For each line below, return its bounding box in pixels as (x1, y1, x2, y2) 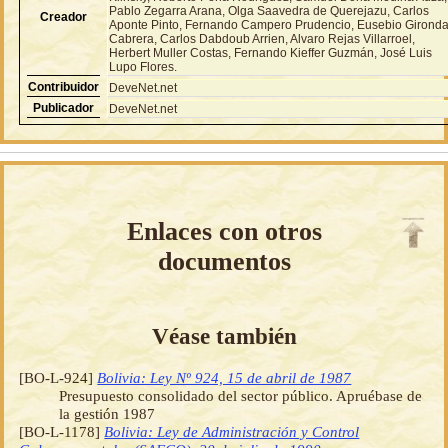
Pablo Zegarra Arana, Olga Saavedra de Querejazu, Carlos (109, 3, 430, 18)
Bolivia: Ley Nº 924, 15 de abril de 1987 (97, 368, 352, 386)
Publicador (33, 100, 95, 115)
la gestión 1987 (59, 404, 156, 422)
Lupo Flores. (109, 59, 178, 74)
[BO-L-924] (19, 368, 98, 386)
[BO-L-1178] (19, 422, 105, 440)
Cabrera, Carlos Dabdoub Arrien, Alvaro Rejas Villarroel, (109, 31, 416, 46)
